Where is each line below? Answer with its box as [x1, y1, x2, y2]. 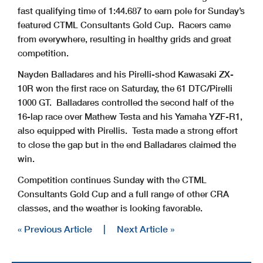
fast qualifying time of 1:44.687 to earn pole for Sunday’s [18, 5, 245, 16]
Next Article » [117, 222, 174, 234]
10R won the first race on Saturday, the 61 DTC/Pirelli [18, 82, 232, 93]
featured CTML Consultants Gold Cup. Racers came [18, 19, 231, 30]
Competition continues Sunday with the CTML [18, 174, 207, 185]
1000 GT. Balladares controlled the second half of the [18, 96, 234, 107]
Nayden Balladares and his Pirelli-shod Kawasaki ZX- [18, 68, 234, 79]
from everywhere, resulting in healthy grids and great [18, 33, 231, 44]
